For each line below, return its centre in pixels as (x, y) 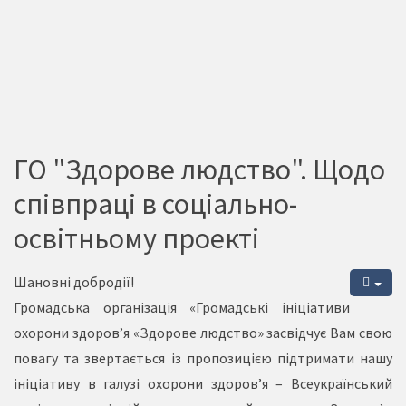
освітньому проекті (136, 238)
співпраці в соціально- (155, 204)
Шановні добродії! (74, 282)
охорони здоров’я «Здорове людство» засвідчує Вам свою (203, 333)
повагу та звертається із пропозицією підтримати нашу (203, 358)
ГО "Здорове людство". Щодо (199, 169)
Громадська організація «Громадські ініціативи (182, 307)
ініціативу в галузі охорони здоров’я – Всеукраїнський (203, 383)
